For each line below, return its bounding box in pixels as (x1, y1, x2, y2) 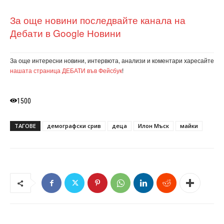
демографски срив (47, 122, 101, 130)
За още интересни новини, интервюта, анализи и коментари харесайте (10, 56, 214, 65)
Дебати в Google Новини (10, 26, 121, 40)
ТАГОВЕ (14, 122, 36, 130)
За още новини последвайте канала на (10, 13, 185, 27)
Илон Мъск (138, 122, 169, 130)
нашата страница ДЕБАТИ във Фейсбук (10, 66, 122, 75)
